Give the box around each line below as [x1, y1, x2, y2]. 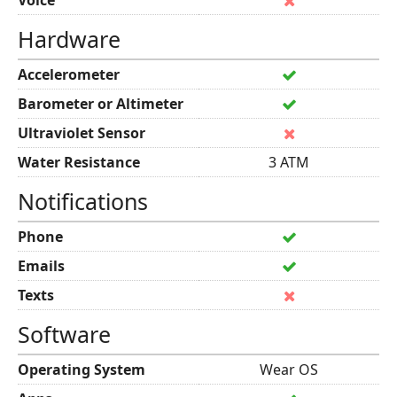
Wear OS [260, 360, 318, 379]
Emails [18, 256, 65, 276]
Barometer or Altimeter [18, 94, 183, 113]
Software [18, 319, 111, 349]
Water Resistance [18, 152, 140, 172]
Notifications [18, 186, 148, 216]
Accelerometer [18, 65, 120, 84]
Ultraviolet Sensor [18, 123, 145, 143]
